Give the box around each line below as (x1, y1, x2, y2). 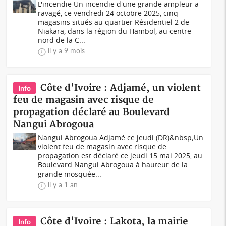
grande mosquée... (38, 169, 102, 179)
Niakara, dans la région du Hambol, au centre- (38, 26, 194, 36)
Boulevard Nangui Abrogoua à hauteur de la (38, 160, 188, 169)
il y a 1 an (48, 180, 78, 189)
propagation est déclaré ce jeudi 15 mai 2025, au (38, 151, 203, 160)
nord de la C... (38, 35, 86, 45)
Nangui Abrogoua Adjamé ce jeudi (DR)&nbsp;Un (38, 133, 204, 142)
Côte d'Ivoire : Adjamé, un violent (40, 82, 201, 94)
